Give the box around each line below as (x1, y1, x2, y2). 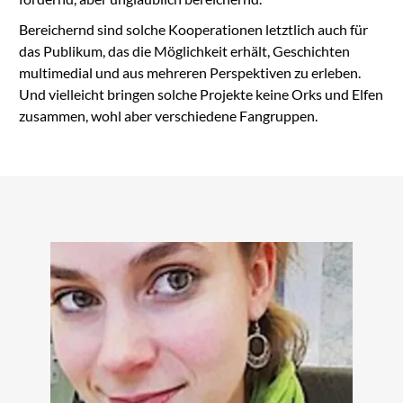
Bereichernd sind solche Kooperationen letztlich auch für (18, 20, 368, 38)
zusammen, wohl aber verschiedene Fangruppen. (18, 106, 318, 124)
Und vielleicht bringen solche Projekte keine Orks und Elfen (18, 85, 383, 103)
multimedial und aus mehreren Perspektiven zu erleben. (18, 63, 361, 81)
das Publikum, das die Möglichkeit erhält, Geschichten (18, 41, 350, 59)
